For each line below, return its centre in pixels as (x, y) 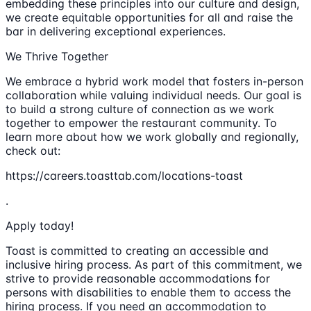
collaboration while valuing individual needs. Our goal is (153, 95)
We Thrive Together (57, 56)
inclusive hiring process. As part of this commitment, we (154, 264)
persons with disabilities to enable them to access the (148, 292)
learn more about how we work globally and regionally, (152, 136)
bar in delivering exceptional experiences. (116, 31)
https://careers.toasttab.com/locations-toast (124, 175)
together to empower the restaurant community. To (141, 123)
